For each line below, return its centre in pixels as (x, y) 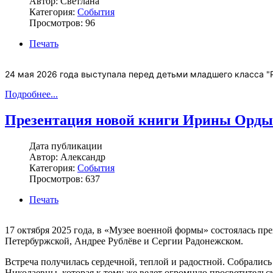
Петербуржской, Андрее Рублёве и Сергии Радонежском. (124, 241)
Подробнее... (31, 94)
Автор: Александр (67, 157)
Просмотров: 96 (62, 23)
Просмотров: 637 (65, 179)
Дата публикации (66, 146)
